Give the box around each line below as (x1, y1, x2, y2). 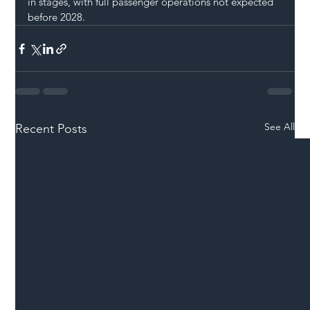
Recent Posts (15, 121, 88, 137)
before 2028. (28, 10, 86, 24)
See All (264, 120, 295, 134)
